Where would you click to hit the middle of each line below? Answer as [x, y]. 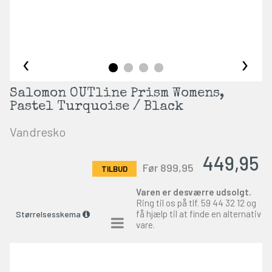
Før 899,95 [168, 167]
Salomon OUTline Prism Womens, [117, 94]
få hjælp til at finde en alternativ [199, 213]
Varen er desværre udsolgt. [194, 192]
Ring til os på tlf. [168, 202]
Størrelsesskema [49, 214]
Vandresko [37, 131]
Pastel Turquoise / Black [96, 107]
